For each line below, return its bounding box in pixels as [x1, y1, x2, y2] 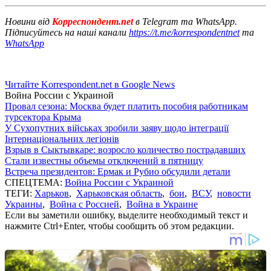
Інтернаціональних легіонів [5, 133, 119, 144]
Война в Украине [126, 198, 198, 209]
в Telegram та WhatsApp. [135, 16, 237, 27]
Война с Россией [50, 198, 119, 209]
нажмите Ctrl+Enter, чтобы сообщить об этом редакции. [5, 220, 234, 231]
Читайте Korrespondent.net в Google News [5, 79, 175, 90]
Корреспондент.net [50, 16, 135, 27]
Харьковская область [76, 188, 162, 198]
